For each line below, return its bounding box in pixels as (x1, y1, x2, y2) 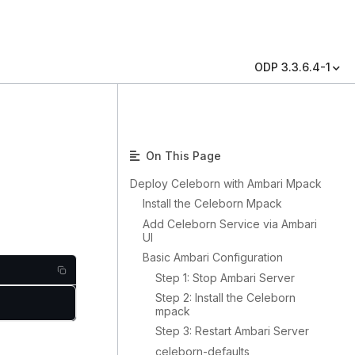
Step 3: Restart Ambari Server (155, 324, 309, 338)
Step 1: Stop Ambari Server (155, 270, 295, 284)
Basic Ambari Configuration (143, 250, 283, 265)
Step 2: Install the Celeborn (155, 290, 296, 304)
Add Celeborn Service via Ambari (143, 216, 317, 231)
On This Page (143, 149, 221, 162)
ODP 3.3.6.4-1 (254, 60, 330, 74)
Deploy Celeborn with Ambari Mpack (130, 177, 322, 190)
